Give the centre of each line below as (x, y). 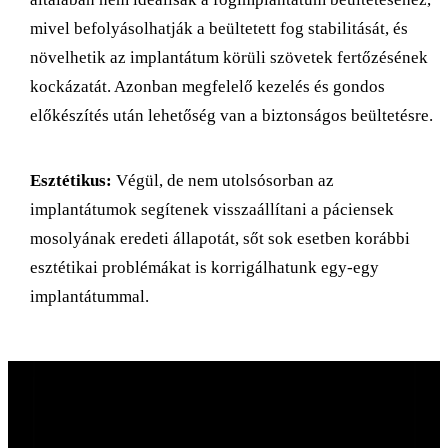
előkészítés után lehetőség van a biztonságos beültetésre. (231, 115)
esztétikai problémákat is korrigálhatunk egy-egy (204, 267)
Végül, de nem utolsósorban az (223, 180)
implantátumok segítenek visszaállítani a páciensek (212, 209)
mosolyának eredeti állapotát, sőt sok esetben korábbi (220, 238)
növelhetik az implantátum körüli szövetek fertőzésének (229, 57)
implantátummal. (89, 296)
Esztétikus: (71, 180)
